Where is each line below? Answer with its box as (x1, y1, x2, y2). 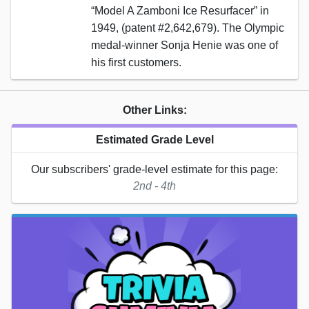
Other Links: (122, 103, 187, 116)
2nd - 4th (133, 179, 176, 192)
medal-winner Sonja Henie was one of (91, 39, 278, 51)
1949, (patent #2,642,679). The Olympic (91, 21, 284, 34)
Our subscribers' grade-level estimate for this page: (31, 163, 278, 175)
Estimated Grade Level (95, 133, 214, 146)
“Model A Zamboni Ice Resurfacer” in (91, 4, 269, 17)
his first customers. (91, 56, 181, 68)
